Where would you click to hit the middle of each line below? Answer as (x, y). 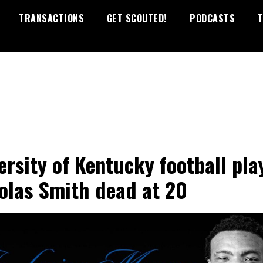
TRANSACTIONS (51, 18)
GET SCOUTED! (137, 18)
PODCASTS (212, 18)
